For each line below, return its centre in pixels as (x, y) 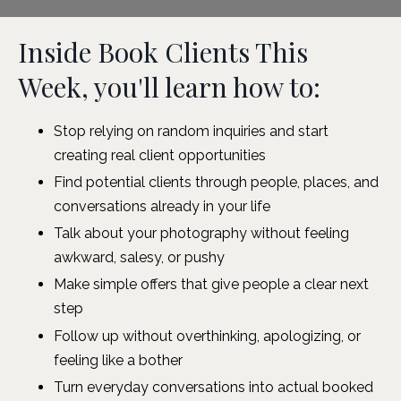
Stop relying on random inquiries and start (191, 131)
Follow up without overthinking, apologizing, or (207, 336)
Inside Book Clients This (163, 51)
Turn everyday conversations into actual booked (213, 387)
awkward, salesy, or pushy (139, 258)
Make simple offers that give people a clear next (211, 285)
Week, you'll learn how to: (169, 86)
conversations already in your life (162, 206)
